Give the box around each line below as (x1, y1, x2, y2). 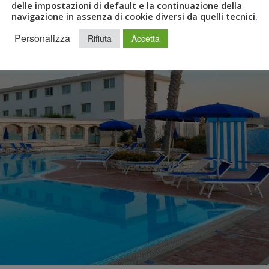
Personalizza (14, 31, 70, 45)
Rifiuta (88, 32, 112, 44)
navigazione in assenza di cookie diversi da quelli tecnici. (11, 10, 258, 22)
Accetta (131, 32, 160, 44)
